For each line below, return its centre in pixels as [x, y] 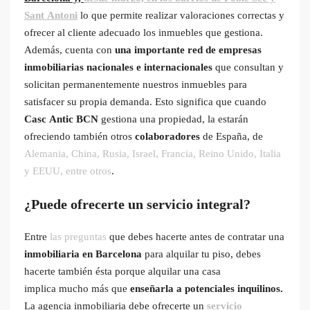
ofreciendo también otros [80, 136]
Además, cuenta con [70, 49]
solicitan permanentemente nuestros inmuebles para [136, 84]
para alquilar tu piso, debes [201, 254]
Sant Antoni [51, 15]
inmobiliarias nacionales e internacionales [118, 67]
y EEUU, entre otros [68, 171]
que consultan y [248, 67]
